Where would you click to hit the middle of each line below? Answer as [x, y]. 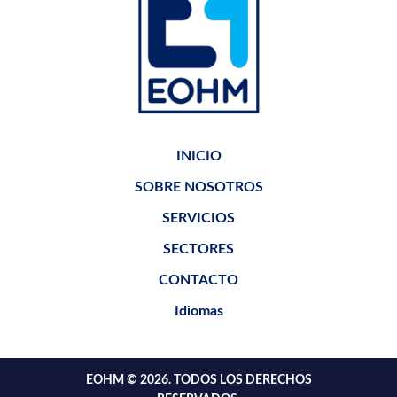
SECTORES [198, 249]
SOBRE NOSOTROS [198, 187]
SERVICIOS [198, 218]
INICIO [198, 156]
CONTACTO [198, 280]
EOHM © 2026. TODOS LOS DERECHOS [198, 381]
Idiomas [198, 311]
